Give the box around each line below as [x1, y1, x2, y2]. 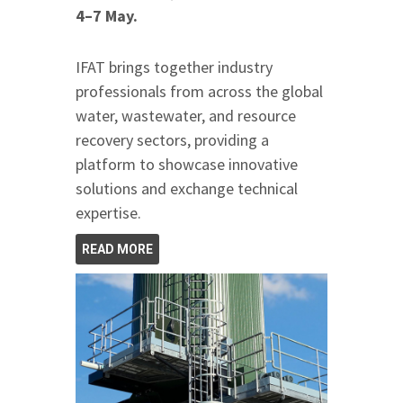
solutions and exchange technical [76, 177, 298, 199]
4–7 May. [76, 4, 138, 26]
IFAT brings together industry [76, 56, 273, 77]
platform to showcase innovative [76, 153, 298, 175]
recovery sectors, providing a [76, 129, 269, 150]
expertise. [76, 201, 141, 223]
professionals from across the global [76, 80, 323, 102]
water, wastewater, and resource [76, 104, 296, 126]
